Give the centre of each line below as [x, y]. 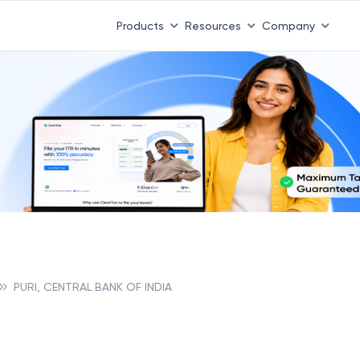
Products [140, 25]
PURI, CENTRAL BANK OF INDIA [93, 286]
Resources [213, 25]
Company [288, 25]
